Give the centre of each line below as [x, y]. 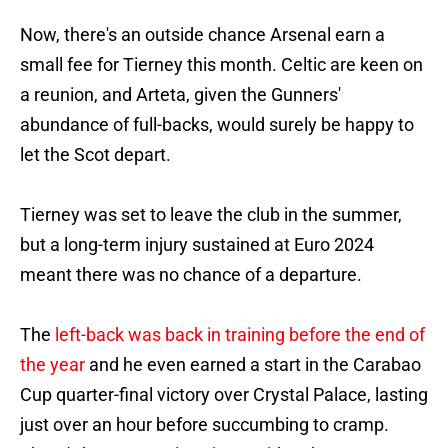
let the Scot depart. [95, 155]
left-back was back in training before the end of [240, 335]
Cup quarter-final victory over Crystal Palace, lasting [224, 395]
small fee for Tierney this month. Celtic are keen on [221, 65]
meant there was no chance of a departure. [191, 275]
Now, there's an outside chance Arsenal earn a [202, 35]
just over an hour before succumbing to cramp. [204, 425]
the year [52, 365]
